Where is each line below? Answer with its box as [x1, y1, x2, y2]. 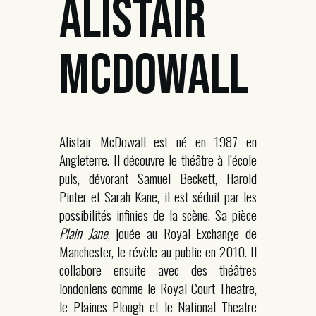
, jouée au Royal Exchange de [107, 223, 257, 243]
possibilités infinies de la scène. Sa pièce [59, 205, 257, 225]
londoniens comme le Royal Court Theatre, [59, 278, 257, 298]
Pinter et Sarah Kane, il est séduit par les [59, 186, 257, 207]
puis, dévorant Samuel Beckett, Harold [59, 168, 257, 188]
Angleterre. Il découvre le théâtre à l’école [59, 150, 257, 170]
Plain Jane [59, 223, 108, 243]
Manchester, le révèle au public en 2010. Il [59, 241, 257, 262]
